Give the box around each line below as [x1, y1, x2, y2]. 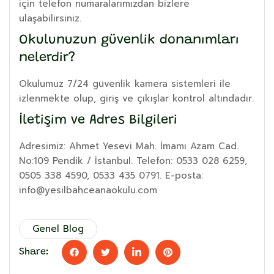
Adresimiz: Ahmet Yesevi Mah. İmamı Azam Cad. [19, 139, 239, 153]
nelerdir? [19, 51, 75, 65]
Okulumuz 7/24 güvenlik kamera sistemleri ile [19, 76, 231, 91]
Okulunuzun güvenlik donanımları [19, 33, 239, 47]
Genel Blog [32, 222, 84, 236]
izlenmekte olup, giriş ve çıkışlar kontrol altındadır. [19, 91, 254, 105]
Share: [19, 247, 49, 257]
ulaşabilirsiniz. [19, 11, 81, 25]
